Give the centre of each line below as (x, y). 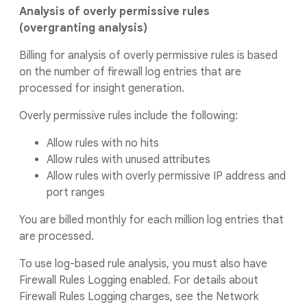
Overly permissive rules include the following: (128, 116)
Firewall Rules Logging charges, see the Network (139, 297)
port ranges (76, 193)
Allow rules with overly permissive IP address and (166, 176)
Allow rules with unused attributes (128, 160)
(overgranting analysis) (83, 28)
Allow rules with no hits (103, 143)
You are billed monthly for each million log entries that (151, 220)
